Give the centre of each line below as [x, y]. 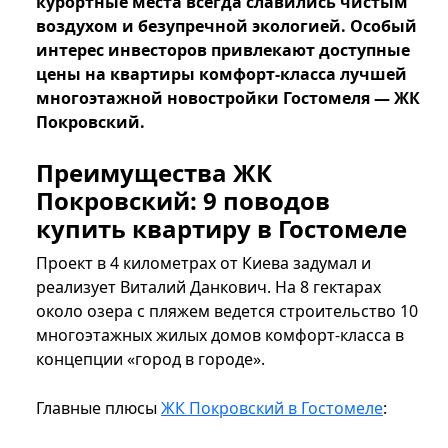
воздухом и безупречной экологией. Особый [226, 26]
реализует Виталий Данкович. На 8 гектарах [208, 287]
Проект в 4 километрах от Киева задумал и [203, 263]
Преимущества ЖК [154, 173]
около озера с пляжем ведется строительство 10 [227, 311]
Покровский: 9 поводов [183, 201]
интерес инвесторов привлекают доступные [223, 50]
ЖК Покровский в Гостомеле [272, 408]
